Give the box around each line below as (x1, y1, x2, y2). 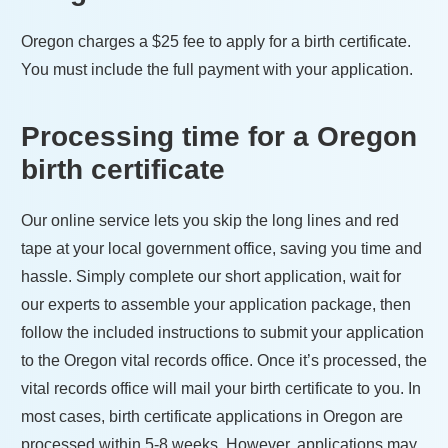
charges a (78, 32, 152, 50)
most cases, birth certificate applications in (21, 407, 323, 425)
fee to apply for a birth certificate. (179, 32, 411, 50)
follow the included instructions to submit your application (21, 323, 424, 341)
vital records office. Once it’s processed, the (121, 351, 427, 369)
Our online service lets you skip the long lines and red (21, 211, 399, 229)
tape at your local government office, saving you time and (21, 239, 422, 257)
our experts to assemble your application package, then (21, 295, 411, 313)
